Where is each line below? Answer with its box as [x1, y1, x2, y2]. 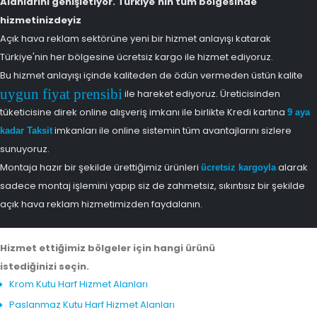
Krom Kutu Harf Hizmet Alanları [9, 277, 148, 291]
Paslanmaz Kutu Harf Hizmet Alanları [9, 297, 175, 311]
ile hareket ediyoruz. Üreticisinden [122, 86, 280, 100]
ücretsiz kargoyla [201, 161, 276, 173]
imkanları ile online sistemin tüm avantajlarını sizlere [52, 123, 292, 137]
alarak [276, 160, 308, 174]
